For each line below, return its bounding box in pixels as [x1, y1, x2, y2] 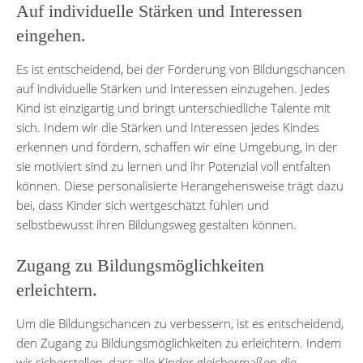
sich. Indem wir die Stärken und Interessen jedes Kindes [16, 118, 319, 135]
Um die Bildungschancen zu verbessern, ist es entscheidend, [16, 314, 344, 331]
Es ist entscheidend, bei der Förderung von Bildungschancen [16, 60, 345, 77]
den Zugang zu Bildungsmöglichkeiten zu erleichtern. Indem [16, 334, 341, 351]
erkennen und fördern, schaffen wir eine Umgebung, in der [16, 138, 337, 155]
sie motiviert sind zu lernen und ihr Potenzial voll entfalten [16, 157, 331, 174]
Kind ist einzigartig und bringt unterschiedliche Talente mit [16, 99, 331, 116]
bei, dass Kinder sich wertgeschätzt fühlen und [16, 196, 269, 213]
